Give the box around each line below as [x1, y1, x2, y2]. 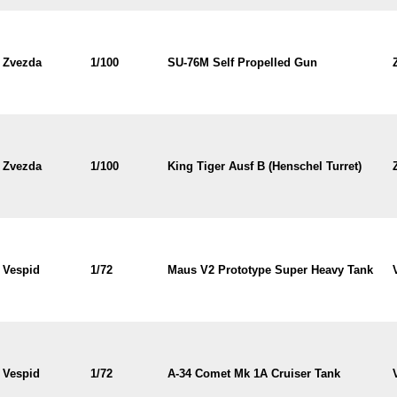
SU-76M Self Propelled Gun [167, 56, 317, 69]
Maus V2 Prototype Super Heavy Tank [167, 263, 373, 276]
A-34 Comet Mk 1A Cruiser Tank [167, 367, 340, 380]
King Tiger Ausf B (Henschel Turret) [167, 160, 362, 173]
